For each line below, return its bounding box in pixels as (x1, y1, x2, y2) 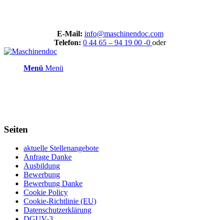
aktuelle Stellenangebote (24, 144, 99, 153)
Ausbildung (24, 162, 60, 170)
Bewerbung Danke (24, 179, 82, 188)
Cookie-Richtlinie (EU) (24, 197, 96, 206)
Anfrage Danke (24, 153, 72, 162)
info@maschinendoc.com (84, 29, 164, 38)
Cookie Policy (24, 188, 68, 197)
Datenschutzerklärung (24, 206, 91, 215)
